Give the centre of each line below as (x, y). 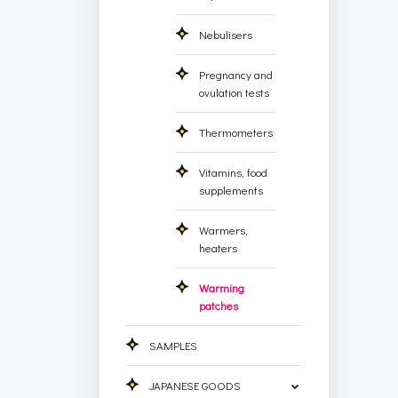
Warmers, (224, 229)
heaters (219, 247)
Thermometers (236, 131)
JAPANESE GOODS (195, 385)
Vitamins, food (234, 171)
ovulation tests (235, 92)
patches (219, 305)
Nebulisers (226, 34)
